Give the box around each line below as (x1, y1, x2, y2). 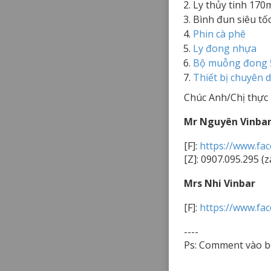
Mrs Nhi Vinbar (184, 176, 255, 190)
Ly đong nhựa (193, 41, 256, 55)
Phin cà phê (193, 27, 246, 41)
